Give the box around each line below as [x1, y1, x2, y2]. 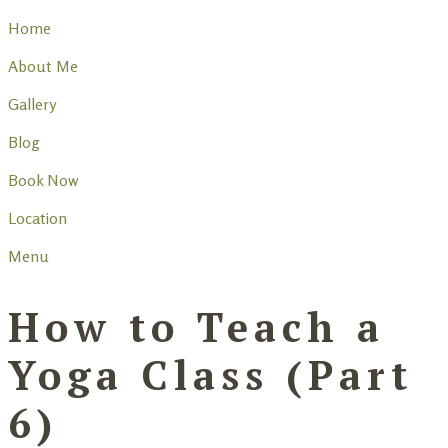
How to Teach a [8, 300, 385, 354]
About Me [8, 56, 78, 76]
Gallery [8, 94, 56, 114]
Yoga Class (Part [8, 348, 413, 402]
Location [8, 208, 67, 228]
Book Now [8, 170, 79, 190]
